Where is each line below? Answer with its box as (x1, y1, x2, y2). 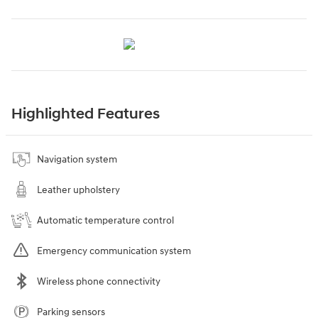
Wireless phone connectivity (37, 275, 160, 287)
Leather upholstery (37, 183, 120, 196)
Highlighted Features (11, 104, 160, 124)
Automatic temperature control (37, 214, 174, 226)
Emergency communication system (37, 244, 191, 257)
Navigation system (37, 153, 117, 165)
